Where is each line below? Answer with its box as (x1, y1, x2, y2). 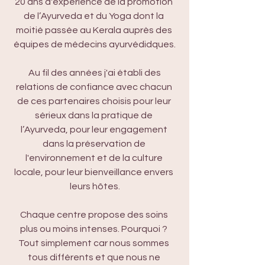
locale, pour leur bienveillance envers (14, 167, 175, 177)
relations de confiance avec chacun (15, 82, 174, 92)
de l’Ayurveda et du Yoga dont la (24, 11, 166, 21)
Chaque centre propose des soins (20, 210, 170, 219)
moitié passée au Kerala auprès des (15, 25, 174, 35)
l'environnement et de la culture (25, 153, 164, 163)
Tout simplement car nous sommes (18, 238, 171, 248)
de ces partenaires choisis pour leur (17, 96, 173, 106)
